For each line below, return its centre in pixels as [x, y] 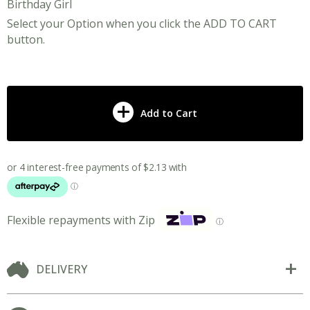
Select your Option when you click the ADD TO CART [142, 24]
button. [27, 39]
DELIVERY [62, 269]
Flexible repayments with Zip [81, 220]
